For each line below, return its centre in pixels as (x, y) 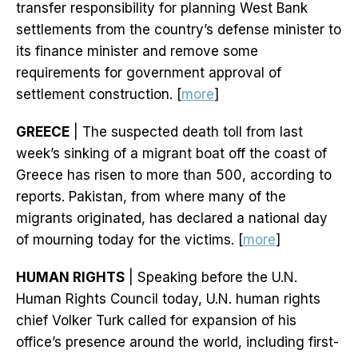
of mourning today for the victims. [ (129, 240)
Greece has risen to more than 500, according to (174, 175)
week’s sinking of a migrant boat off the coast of (171, 154)
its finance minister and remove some (137, 52)
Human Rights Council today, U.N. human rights (168, 299)
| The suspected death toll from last (186, 132)
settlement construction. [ (99, 95)
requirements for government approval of (149, 73)
